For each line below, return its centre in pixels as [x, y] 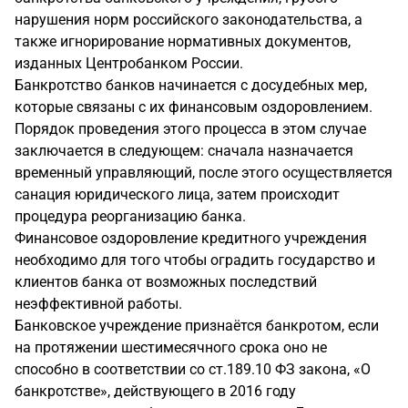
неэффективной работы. [98, 304]
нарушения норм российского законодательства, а [189, 20]
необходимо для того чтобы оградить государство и [195, 260]
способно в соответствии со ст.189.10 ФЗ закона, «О [193, 369]
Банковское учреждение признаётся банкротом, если [197, 326]
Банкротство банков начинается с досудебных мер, [191, 85]
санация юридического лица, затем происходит [177, 194]
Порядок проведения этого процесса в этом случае [190, 129]
